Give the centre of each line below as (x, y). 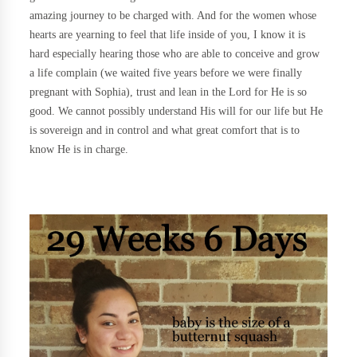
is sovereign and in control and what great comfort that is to (165, 130)
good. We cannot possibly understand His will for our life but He (177, 111)
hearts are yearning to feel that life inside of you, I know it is (168, 35)
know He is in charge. (79, 149)
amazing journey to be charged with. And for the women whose (173, 16)
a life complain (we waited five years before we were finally (166, 73)
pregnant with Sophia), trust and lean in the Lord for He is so (169, 92)
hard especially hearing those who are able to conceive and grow (175, 54)
